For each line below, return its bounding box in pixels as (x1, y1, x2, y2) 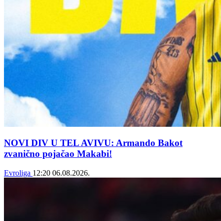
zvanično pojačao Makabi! (4, 148, 112, 159)
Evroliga (4, 169, 33, 177)
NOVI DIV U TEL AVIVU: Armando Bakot (4, 138, 183, 148)
